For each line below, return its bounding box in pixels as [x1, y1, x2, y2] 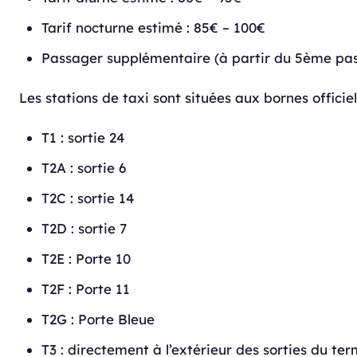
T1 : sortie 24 [41, 129, 125, 146]
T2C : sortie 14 [41, 190, 135, 206]
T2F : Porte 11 [41, 280, 130, 297]
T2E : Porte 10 [41, 250, 131, 267]
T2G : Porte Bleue [41, 311, 155, 328]
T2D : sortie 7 [41, 220, 127, 237]
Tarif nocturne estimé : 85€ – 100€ [41, 19, 265, 36]
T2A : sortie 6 [41, 159, 126, 176]
